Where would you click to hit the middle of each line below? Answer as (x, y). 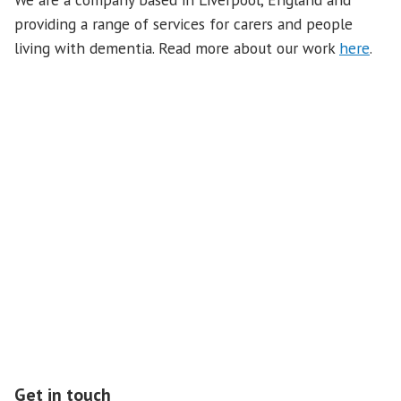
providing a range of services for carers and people (183, 24)
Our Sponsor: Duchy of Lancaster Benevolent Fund (180, 347)
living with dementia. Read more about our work (177, 48)
